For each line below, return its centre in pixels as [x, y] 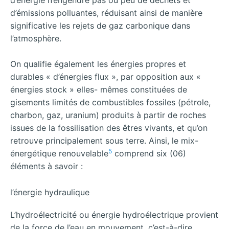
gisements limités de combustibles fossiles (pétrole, [110, 102]
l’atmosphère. [36, 38]
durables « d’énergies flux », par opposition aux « [106, 77]
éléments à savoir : [47, 166]
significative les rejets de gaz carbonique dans [100, 25]
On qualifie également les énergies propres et [98, 64]
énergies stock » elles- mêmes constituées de [99, 90]
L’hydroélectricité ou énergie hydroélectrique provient [114, 214]
